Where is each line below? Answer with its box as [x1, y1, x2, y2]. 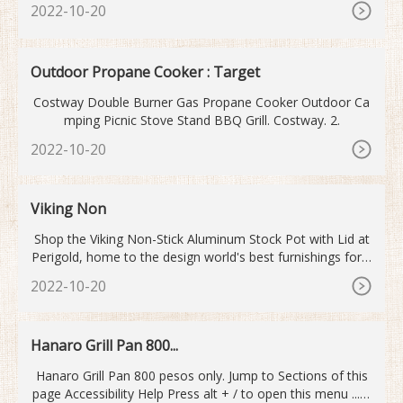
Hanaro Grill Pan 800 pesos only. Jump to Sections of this [35, 366, 368, 384]
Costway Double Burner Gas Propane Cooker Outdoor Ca [33, 93, 370, 111]
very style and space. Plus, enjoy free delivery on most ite [34, 265, 369, 283]
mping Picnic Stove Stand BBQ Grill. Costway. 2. [63, 111, 340, 129]
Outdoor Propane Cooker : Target [31, 61, 260, 82]
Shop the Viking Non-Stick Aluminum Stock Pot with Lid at [33, 229, 370, 247]
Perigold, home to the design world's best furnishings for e [31, 247, 372, 265]
